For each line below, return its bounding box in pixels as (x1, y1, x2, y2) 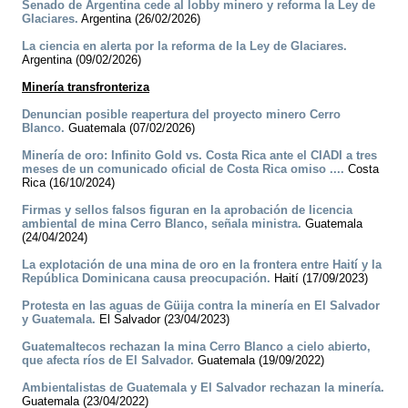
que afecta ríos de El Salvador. (22, 353, 194, 368)
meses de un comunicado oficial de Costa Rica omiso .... (22, 162, 344, 177)
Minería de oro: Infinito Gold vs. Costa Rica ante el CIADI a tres (22, 148, 377, 163)
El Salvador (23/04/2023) (96, 312, 229, 327)
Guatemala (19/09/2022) (194, 353, 324, 368)
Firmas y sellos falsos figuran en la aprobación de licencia (22, 203, 352, 218)
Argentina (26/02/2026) (78, 12, 200, 26)
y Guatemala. (22, 312, 96, 327)
